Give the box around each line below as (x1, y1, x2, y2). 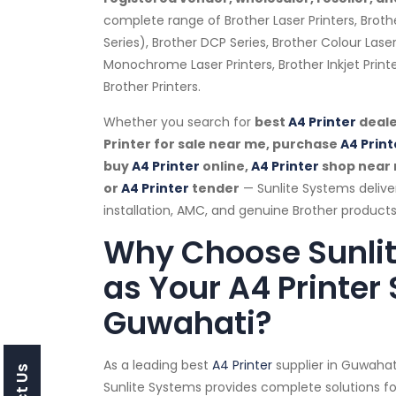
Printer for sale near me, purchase (103, 135, 340, 153)
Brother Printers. (103, 78, 201, 95)
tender (189, 179, 240, 197)
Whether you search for (103, 113, 255, 131)
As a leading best (103, 356, 212, 374)
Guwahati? (103, 301, 272, 345)
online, (200, 157, 251, 175)
